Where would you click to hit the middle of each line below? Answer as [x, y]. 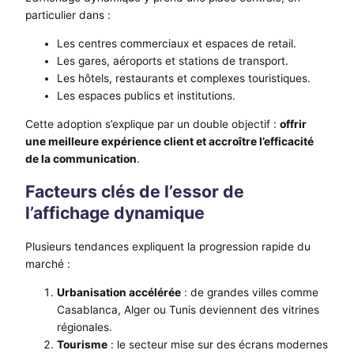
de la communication [81, 158]
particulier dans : [68, 15]
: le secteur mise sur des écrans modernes [218, 344]
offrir [293, 124]
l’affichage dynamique [115, 213]
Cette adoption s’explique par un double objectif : [153, 124]
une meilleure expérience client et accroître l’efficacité [169, 141]
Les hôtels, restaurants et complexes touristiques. [184, 78]
